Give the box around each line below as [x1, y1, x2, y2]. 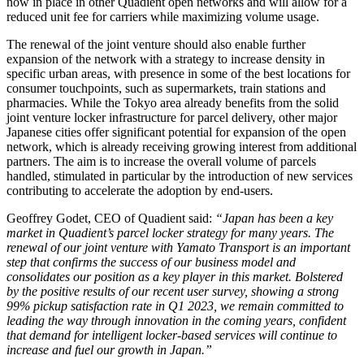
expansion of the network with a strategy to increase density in [6, 51, 325, 66]
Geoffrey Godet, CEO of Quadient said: [6, 210, 215, 225]
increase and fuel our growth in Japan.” [6, 342, 212, 357]
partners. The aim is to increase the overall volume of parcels [6, 154, 316, 168]
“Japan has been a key [215, 210, 333, 225]
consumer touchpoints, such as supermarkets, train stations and [6, 80, 326, 95]
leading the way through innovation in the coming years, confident [6, 313, 346, 327]
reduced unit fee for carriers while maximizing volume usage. [6, 9, 319, 24]
